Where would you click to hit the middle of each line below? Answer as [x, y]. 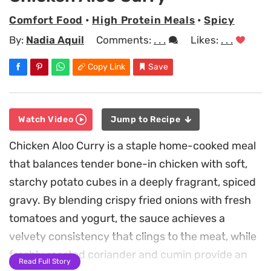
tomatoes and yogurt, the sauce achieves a [117, 218]
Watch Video [47, 119]
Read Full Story [45, 261]
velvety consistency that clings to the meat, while [133, 236]
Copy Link [106, 67]
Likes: [206, 40]
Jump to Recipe [147, 119]
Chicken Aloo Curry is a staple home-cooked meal [132, 145]
